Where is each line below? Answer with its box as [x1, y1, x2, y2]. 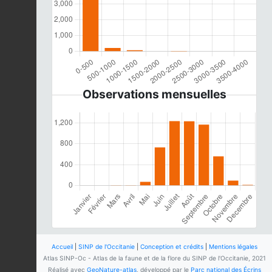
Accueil [51, 243, 73, 250]
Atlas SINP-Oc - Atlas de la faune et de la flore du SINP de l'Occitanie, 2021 [42, 254, 266, 262]
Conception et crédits [140, 243, 203, 250]
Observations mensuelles [82, 86, 226, 101]
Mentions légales [208, 243, 257, 250]
